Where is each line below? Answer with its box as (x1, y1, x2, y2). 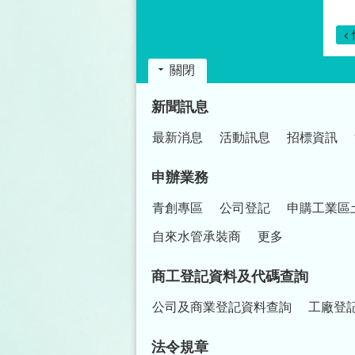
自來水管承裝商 (152, 229, 241, 243)
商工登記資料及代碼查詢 (151, 268, 308, 284)
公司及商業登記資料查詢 (152, 300, 292, 314)
